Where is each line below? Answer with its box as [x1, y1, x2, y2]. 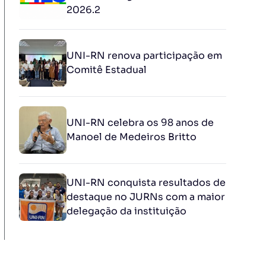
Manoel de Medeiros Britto [66, 131, 197, 143]
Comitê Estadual [66, 64, 147, 76]
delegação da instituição [66, 205, 186, 217]
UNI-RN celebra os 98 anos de [66, 116, 214, 129]
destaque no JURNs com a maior [66, 191, 225, 203]
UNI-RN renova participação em [66, 49, 222, 62]
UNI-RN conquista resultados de [66, 176, 226, 189]
